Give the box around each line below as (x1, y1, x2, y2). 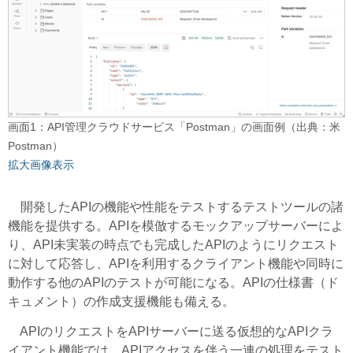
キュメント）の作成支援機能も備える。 (8, 294, 235, 308)
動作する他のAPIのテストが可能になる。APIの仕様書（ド (8, 275, 339, 289)
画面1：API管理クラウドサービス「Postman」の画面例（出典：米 (8, 120, 340, 133)
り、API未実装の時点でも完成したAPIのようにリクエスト (8, 237, 339, 251)
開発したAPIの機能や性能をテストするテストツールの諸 (8, 199, 344, 214)
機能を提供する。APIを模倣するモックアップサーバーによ (8, 218, 344, 232)
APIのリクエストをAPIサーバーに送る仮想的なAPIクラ (8, 324, 333, 338)
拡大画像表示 (8, 158, 74, 171)
